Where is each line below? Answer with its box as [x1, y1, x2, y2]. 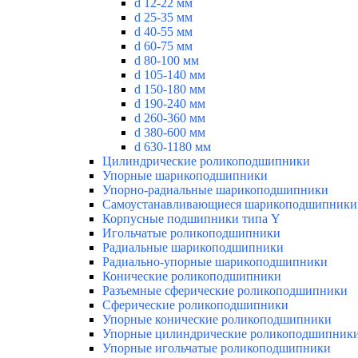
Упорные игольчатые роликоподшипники [102, 340, 331, 355]
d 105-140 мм [134, 67, 205, 82]
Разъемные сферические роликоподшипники [102, 283, 348, 297]
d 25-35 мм [134, 10, 193, 24]
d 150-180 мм [134, 82, 205, 96]
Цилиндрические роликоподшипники [102, 153, 310, 168]
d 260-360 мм [134, 110, 205, 125]
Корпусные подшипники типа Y [102, 211, 280, 225]
